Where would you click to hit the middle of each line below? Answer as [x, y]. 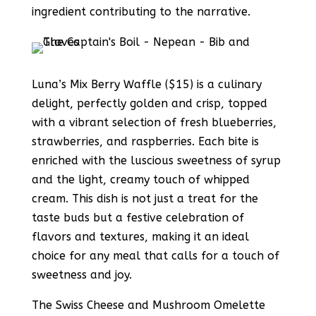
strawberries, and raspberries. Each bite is [145, 141]
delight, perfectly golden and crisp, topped [149, 103]
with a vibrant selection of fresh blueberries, [154, 122]
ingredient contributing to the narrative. [141, 12]
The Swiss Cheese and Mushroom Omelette [148, 305]
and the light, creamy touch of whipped [140, 180]
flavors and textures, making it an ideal [140, 237]
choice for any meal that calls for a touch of [155, 256]
